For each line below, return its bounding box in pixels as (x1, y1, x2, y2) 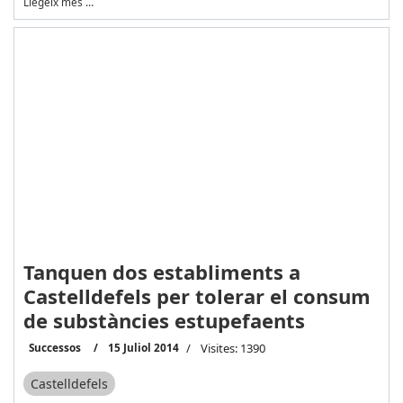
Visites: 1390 (200, 339, 265, 356)
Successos (28, 339, 81, 354)
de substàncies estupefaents (22, 306, 305, 334)
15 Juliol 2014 (107, 339, 179, 354)
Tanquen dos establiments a (22, 257, 300, 285)
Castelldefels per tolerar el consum (22, 282, 371, 309)
